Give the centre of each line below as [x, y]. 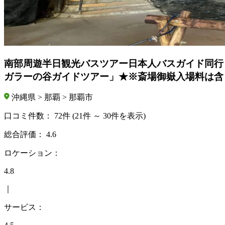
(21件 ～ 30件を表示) [109, 116]
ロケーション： [32, 153]
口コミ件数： [29, 116]
